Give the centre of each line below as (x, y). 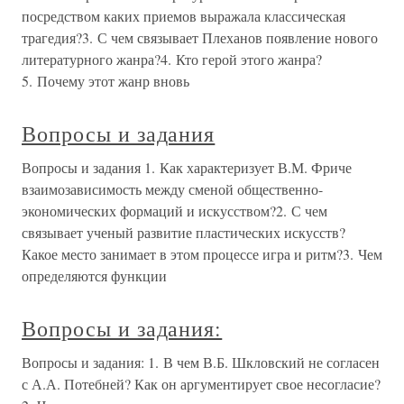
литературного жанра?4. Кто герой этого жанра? (172, 59)
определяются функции (94, 275)
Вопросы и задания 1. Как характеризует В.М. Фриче (187, 167)
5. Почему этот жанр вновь (106, 81)
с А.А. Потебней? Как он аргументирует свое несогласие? (201, 384)
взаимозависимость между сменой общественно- (172, 189)
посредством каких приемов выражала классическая (184, 16)
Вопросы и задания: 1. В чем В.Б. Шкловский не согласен (201, 362)
